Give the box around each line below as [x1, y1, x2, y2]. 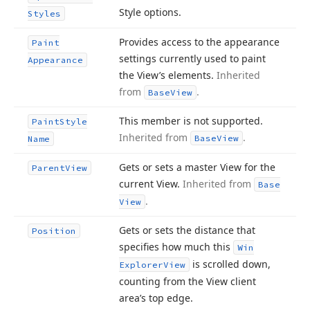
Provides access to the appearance [119, 35, 280, 48]
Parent [32, 163, 65, 173]
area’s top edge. [119, 291, 193, 304]
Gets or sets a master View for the [119, 161, 275, 174]
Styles [28, 8, 61, 19]
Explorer [119, 259, 163, 270]
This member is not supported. [119, 114, 263, 127]
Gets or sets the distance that [119, 224, 255, 237]
